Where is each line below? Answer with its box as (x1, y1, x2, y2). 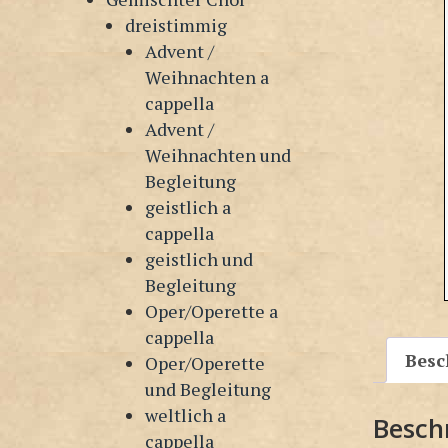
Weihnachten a (144, 64, 269, 89)
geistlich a (144, 194, 231, 219)
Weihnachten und (144, 142, 291, 167)
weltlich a (144, 402, 226, 427)
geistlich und (144, 246, 253, 271)
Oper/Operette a (144, 298, 278, 323)
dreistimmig (125, 12, 228, 37)
